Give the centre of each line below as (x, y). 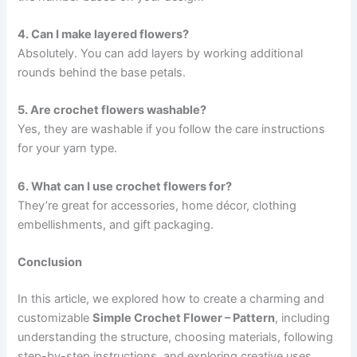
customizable (55, 318)
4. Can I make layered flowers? (104, 34)
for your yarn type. (68, 149)
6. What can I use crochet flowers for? (125, 186)
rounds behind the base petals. (102, 72)
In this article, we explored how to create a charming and (171, 298)
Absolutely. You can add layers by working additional (161, 53)
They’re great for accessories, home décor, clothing (157, 205)
